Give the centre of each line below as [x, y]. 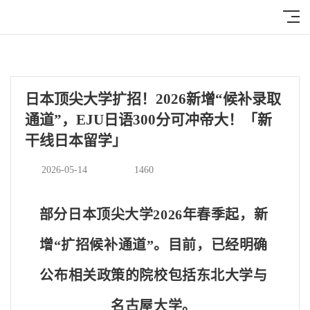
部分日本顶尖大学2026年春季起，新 [154, 214]
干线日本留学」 [76, 141]
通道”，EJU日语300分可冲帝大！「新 [148, 120]
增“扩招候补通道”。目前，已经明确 [154, 245]
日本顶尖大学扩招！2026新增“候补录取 [153, 99]
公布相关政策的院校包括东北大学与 [154, 275]
